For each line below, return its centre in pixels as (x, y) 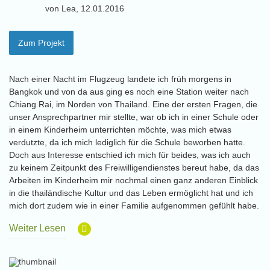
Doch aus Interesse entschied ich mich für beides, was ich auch (130, 155)
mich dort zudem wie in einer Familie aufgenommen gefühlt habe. (134, 206)
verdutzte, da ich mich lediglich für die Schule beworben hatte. (127, 142)
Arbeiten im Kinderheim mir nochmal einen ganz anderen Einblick (133, 180)
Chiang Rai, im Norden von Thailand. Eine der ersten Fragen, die (133, 104)
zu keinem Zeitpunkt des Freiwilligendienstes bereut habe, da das (134, 168)
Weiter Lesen (37, 228)
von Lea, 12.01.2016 (85, 8)
